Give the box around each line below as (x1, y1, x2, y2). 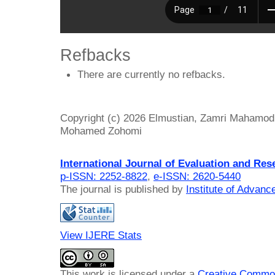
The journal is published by (60, 183, 186, 196)
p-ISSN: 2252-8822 (60, 170, 147, 183)
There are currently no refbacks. (77, 68, 225, 80)
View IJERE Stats (60, 228, 142, 241)
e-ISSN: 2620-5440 (153, 170, 241, 183)
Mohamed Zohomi (60, 125, 142, 137)
